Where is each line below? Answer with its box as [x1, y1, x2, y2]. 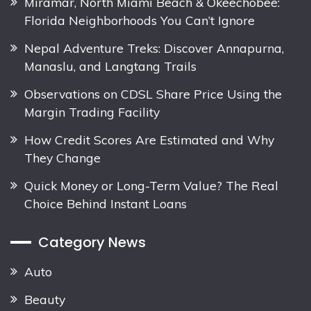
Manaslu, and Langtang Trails [24, 58, 196, 74]
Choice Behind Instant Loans [24, 195, 187, 211]
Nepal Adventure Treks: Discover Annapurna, [24, 40, 284, 56]
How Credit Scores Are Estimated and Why [24, 131, 274, 147]
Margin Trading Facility [24, 103, 160, 119]
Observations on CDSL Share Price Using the [24, 85, 282, 101]
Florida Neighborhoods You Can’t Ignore [24, 12, 255, 28]
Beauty [24, 291, 65, 307]
